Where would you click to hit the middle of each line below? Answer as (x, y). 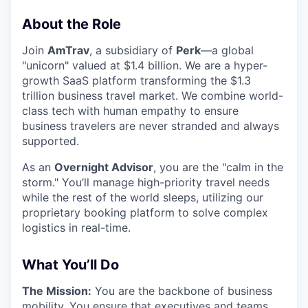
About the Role (71, 24)
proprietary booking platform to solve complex (145, 213)
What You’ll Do (70, 265)
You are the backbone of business (182, 291)
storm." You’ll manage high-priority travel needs (146, 183)
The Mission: (57, 291)
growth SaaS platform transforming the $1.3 (136, 81)
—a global (227, 51)
